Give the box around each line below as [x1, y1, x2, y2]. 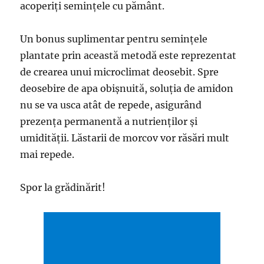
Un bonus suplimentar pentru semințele [20, 33, 208, 45]
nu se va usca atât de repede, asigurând [20, 99, 202, 111]
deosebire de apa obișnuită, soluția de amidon [20, 82, 234, 95]
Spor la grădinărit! [20, 181, 106, 194]
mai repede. [20, 148, 75, 161]
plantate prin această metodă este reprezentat [20, 49, 237, 62]
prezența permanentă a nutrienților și [20, 115, 198, 128]
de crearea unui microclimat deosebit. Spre [20, 66, 219, 78]
